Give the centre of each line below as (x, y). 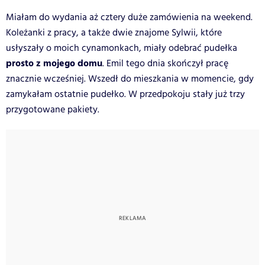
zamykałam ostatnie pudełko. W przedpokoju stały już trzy (125, 94)
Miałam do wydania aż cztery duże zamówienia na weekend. (129, 17)
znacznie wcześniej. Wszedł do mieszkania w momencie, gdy (130, 79)
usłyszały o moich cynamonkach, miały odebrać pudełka (122, 48)
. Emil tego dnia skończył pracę (165, 63)
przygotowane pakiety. (53, 109)
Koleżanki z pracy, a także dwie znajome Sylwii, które (114, 33)
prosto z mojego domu (54, 63)
